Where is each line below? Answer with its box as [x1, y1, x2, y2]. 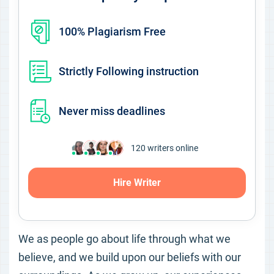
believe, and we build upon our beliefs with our [18, 251, 241, 264]
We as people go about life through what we [18, 232, 231, 245]
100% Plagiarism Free [59, 25, 166, 38]
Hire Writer [113, 177, 161, 188]
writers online [146, 143, 198, 153]
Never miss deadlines [59, 105, 165, 117]
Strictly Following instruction [59, 65, 199, 78]
